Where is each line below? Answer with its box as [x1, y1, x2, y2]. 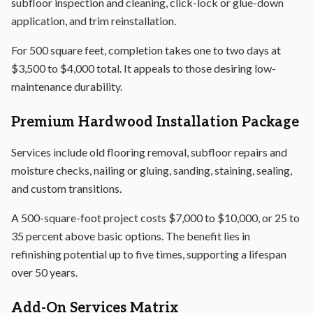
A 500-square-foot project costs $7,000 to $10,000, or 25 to [11, 211, 300, 224]
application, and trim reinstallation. [11, 14, 176, 27]
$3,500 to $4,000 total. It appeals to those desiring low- [11, 61, 276, 75]
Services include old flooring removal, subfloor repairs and [11, 145, 287, 159]
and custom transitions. [11, 182, 122, 195]
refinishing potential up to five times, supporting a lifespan [11, 247, 286, 261]
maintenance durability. [11, 80, 122, 93]
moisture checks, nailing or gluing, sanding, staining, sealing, [11, 163, 292, 177]
